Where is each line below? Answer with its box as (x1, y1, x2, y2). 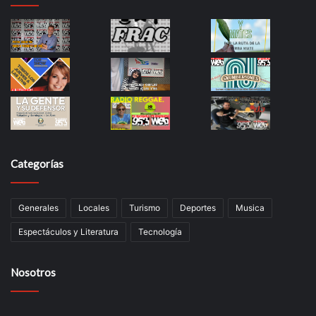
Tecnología (138, 226, 182, 238)
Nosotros (11, 266, 56, 279)
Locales (78, 202, 109, 214)
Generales (18, 202, 59, 214)
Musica (236, 202, 265, 214)
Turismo (129, 202, 160, 214)
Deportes (180, 202, 216, 214)
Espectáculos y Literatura (18, 226, 119, 238)
